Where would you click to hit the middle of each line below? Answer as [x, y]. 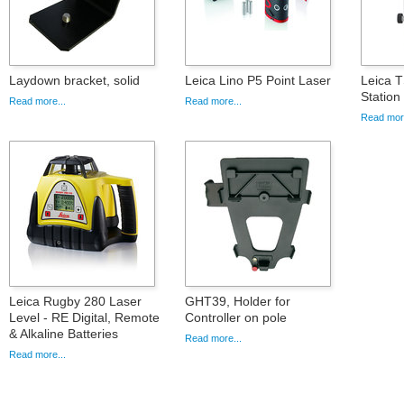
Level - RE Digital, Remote [84, 318]
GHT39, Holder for [238, 302]
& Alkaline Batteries [64, 334]
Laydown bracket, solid [74, 81]
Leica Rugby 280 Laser [75, 302]
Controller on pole [236, 318]
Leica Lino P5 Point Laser [258, 81]
